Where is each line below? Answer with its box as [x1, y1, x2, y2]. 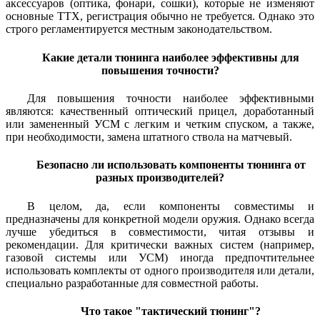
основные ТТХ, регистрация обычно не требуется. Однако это [6, 10, 314, 23]
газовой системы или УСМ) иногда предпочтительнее [6, 251, 314, 264]
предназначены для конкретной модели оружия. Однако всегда [6, 212, 314, 225]
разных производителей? [96, 171, 224, 184]
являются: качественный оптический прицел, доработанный [6, 104, 314, 117]
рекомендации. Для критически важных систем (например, [6, 238, 314, 251]
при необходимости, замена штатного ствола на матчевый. [6, 130, 292, 143]
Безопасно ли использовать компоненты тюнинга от [36, 159, 306, 171]
